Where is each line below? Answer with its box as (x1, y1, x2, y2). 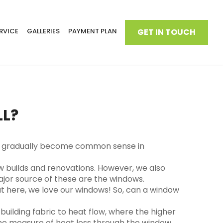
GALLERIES (27, 26, 60, 36)
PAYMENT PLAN (68, 26, 117, 36)
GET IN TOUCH (137, 26, 196, 38)
